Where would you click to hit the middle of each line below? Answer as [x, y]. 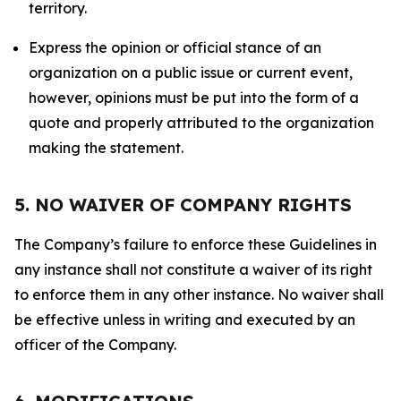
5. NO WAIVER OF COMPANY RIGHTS [183, 205]
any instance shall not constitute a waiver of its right [193, 269]
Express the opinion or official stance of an [175, 47]
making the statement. [106, 148]
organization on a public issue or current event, [191, 73]
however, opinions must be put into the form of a [194, 98]
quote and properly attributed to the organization [201, 123]
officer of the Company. [95, 345]
